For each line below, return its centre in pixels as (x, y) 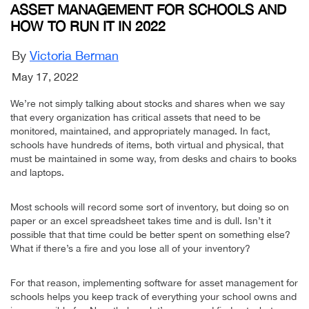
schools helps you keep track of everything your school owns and (153, 296)
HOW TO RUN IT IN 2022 (88, 26)
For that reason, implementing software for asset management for (154, 282)
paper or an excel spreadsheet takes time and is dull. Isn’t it (141, 220)
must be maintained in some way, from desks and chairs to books (153, 158)
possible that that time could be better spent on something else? (150, 234)
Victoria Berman (74, 55)
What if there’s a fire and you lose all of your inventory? (130, 248)
